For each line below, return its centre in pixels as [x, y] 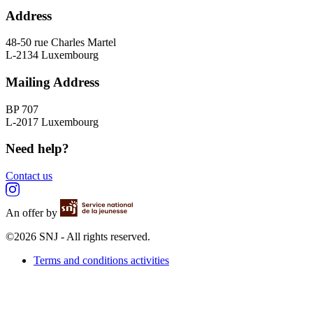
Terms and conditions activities [101, 261]
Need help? [37, 149]
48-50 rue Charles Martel [61, 43]
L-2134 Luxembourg [52, 55]
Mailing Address [52, 82]
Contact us [29, 176]
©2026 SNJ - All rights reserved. [78, 237]
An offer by [33, 213]
